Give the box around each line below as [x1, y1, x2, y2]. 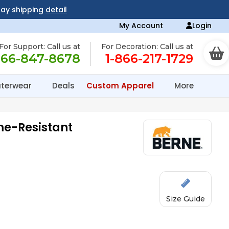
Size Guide [166, 194, 205, 203]
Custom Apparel [86, 80, 156, 91]
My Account [119, 20, 164, 31]
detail [45, 5, 67, 15]
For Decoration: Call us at [101, 42, 193, 51]
